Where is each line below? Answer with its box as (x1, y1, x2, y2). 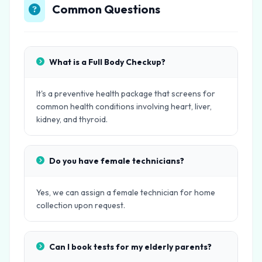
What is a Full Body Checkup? (49, 57, 166, 67)
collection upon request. (36, 200, 125, 211)
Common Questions (52, 2, 160, 16)
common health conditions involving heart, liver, (36, 101, 212, 112)
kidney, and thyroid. (36, 114, 108, 125)
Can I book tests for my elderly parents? (49, 242, 212, 252)
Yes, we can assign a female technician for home (36, 187, 215, 198)
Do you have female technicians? (49, 156, 184, 166)
